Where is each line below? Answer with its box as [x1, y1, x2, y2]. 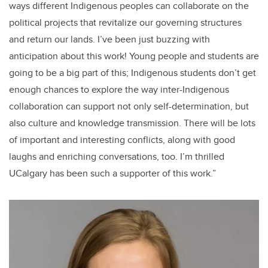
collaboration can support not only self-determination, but [9, 99, 249, 114]
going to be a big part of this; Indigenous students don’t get [9, 66, 256, 80]
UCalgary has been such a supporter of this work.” [9, 166, 216, 181]
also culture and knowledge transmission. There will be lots [9, 116, 255, 130]
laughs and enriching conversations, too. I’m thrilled [9, 150, 224, 164]
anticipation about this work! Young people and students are [9, 49, 259, 63]
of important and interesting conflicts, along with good [9, 133, 235, 147]
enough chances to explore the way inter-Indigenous [9, 83, 229, 97]
